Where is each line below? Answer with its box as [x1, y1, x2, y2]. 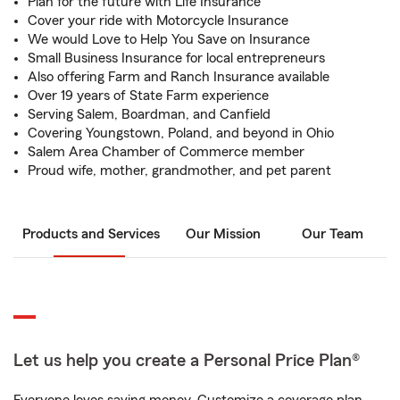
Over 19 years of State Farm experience [28, 88, 269, 103]
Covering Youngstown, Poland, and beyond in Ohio [28, 126, 334, 140]
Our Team [301, 227, 363, 241]
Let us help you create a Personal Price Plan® [13, 352, 360, 370]
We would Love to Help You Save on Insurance [28, 32, 310, 46]
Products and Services [22, 227, 160, 241]
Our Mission [186, 227, 261, 241]
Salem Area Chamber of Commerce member [28, 145, 304, 159]
